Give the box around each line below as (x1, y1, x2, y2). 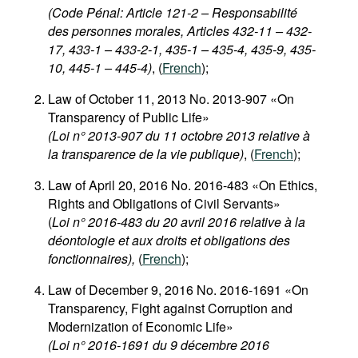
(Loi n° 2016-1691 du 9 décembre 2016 (48, 336, 269, 354)
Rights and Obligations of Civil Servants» (48, 194, 280, 213)
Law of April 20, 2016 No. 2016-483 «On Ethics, (48, 176, 317, 194)
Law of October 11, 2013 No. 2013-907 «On (48, 89, 294, 108)
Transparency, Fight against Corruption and (48, 299, 292, 317)
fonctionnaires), (48, 249, 135, 268)
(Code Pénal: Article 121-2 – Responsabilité (48, 3, 297, 22)
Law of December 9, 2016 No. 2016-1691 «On (48, 280, 308, 299)
